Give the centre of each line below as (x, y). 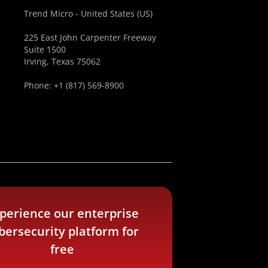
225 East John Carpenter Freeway (90, 37)
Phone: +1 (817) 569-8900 (74, 85)
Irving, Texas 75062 (62, 61)
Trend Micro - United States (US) (88, 13)
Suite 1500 (45, 49)
